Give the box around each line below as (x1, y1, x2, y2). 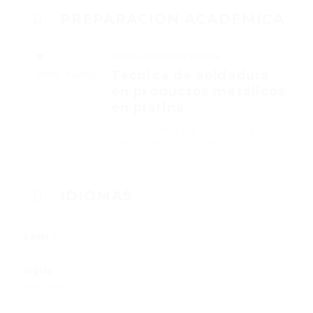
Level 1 (24, 231, 57, 243)
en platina (111, 100, 184, 116)
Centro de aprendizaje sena (111, 50, 219, 61)
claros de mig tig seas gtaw (111, 137, 261, 150)
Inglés (24, 265, 53, 277)
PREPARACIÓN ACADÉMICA (60, 10, 285, 28)
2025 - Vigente (38, 69, 96, 80)
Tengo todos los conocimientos (111, 123, 281, 136)
